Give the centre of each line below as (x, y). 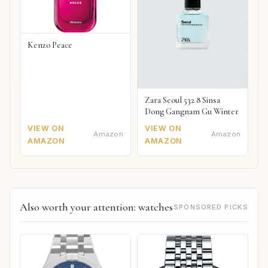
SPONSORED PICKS (211, 207)
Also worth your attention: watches (96, 207)
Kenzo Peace (50, 45)
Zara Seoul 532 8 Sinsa (183, 100)
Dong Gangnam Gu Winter (192, 111)
